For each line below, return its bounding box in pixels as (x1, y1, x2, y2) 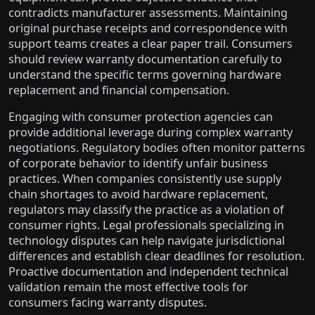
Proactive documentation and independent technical (8, 263, 288, 279)
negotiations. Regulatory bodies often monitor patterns (8, 139, 305, 155)
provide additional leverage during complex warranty (8, 124, 292, 140)
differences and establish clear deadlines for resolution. (8, 247, 304, 264)
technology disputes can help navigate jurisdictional (8, 232, 285, 248)
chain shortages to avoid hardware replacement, (8, 186, 268, 202)
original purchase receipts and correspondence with (8, 20, 288, 36)
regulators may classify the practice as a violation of (8, 201, 284, 217)
